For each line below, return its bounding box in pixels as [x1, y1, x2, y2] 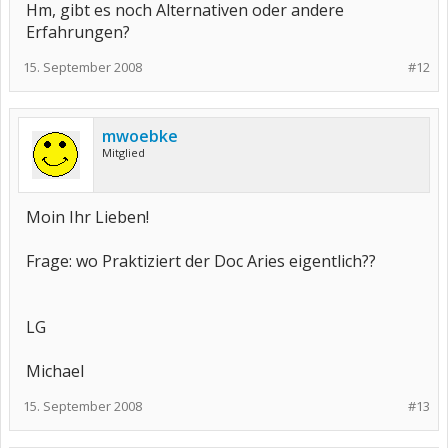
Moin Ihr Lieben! [26, 206, 149, 228]
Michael [26, 360, 84, 382]
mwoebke [102, 125, 178, 147]
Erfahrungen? [26, 21, 130, 43]
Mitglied [102, 145, 145, 160]
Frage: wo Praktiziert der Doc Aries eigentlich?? [26, 250, 376, 272]
